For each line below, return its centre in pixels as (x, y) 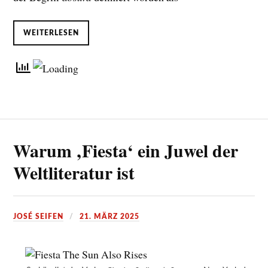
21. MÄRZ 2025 (110, 217)
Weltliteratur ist (74, 173)
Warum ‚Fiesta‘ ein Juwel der (126, 151)
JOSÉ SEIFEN (39, 217)
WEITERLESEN (51, 33)
